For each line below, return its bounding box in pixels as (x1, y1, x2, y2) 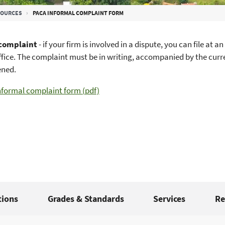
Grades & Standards (47, 193, 124, 204)
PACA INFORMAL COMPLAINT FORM (33, 9, 124, 17)
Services (153, 193, 186, 204)
